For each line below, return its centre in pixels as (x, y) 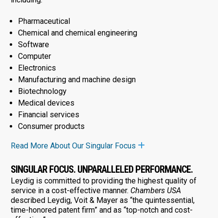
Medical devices (46, 103)
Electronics (37, 68)
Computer (34, 56)
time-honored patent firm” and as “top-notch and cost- (101, 210)
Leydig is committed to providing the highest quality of (103, 181)
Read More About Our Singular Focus (74, 145)
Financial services (48, 114)
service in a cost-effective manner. (70, 190)
